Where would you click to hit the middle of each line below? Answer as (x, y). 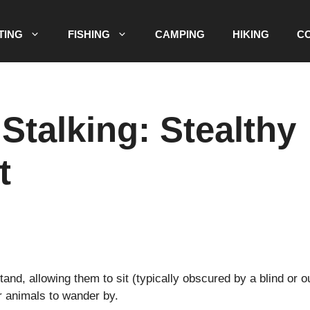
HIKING (251, 34)
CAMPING (180, 34)
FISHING (89, 34)
